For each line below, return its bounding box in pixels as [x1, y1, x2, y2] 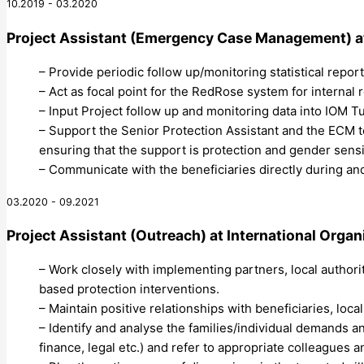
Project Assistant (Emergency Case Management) [6, 28, 352, 46]
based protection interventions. [39, 280, 219, 297]
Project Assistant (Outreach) [6, 227, 206, 245]
